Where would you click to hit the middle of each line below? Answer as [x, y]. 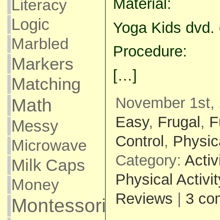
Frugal [179, 122]
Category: [150, 161]
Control [139, 141]
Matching [46, 84]
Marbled [40, 44]
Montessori [58, 206]
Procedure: [150, 52]
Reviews [144, 199]
